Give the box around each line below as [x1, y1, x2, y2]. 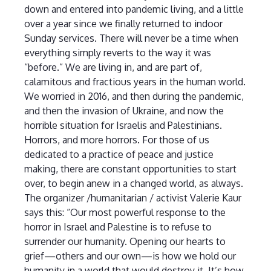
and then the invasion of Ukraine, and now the [24, 105, 224, 117]
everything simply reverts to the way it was [24, 47, 211, 59]
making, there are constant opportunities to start [24, 163, 237, 175]
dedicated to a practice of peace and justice [24, 148, 214, 161]
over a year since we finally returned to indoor [24, 18, 223, 30]
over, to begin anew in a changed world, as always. [24, 177, 243, 190]
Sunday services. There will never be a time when [24, 32, 238, 45]
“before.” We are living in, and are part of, [24, 61, 202, 74]
